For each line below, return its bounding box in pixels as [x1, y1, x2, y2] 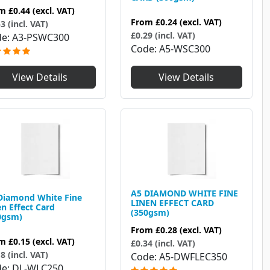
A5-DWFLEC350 [159, 250, 227, 264]
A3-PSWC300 [12, 31, 69, 45]
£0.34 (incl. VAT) [130, 237, 195, 250]
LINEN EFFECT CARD [130, 197, 214, 209]
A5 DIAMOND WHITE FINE [130, 187, 238, 199]
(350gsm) [130, 207, 169, 219]
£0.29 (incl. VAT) [130, 30, 195, 42]
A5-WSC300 [159, 42, 210, 56]
